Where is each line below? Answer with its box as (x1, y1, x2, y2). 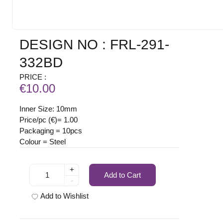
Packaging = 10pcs (19, 126, 83, 135)
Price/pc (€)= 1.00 (19, 115, 78, 124)
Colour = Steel (19, 137, 66, 146)
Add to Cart (104, 170, 141, 179)
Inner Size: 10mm (19, 105, 78, 113)
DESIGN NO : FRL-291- (19, 37, 170, 53)
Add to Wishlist (40, 192, 89, 201)
